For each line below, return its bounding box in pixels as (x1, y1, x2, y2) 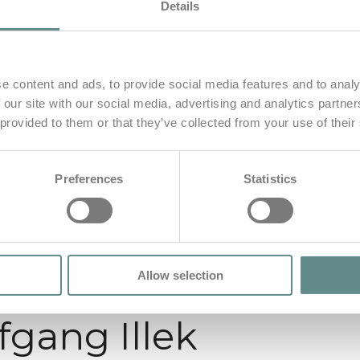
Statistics (243, 171, 297, 186)
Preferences (55, 171, 124, 186)
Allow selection (137, 268, 223, 282)
